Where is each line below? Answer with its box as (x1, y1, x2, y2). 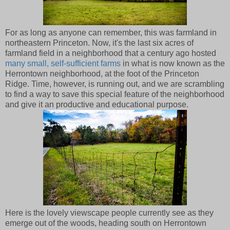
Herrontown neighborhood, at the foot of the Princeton (5, 69, 199, 78)
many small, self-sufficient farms (5, 59, 121, 68)
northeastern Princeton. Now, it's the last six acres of (5, 38, 194, 47)
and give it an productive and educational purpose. (5, 100, 188, 109)
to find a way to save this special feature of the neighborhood (5, 89, 224, 99)
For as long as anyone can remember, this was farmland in (5, 28, 217, 37)
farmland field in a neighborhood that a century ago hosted (5, 48, 216, 57)
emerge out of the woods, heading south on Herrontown (5, 218, 206, 227)
